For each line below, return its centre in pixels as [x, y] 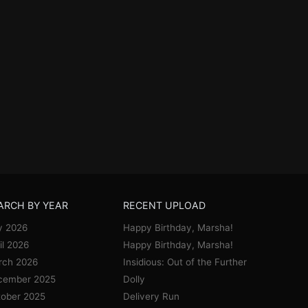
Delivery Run [152, 296]
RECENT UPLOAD [165, 205]
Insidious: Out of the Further [185, 262]
